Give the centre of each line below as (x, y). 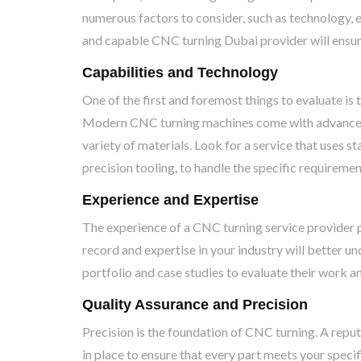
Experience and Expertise (170, 200)
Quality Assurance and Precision (195, 305)
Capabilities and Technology (180, 73)
